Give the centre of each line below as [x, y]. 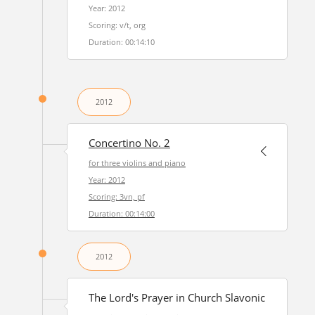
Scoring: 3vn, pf [116, 197]
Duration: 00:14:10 [121, 42]
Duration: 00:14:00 [121, 213]
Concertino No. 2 [129, 143]
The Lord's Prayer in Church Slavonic [176, 298]
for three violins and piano [137, 163]
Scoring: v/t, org [117, 25]
